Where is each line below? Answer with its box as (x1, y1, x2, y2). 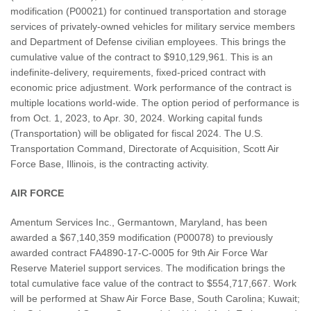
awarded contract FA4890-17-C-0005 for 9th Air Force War (10, 247, 268, 259)
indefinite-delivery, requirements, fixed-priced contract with (10, 67, 266, 78)
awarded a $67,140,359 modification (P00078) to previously (10, 232, 273, 244)
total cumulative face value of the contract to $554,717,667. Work (10, 278, 296, 289)
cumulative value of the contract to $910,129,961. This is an (10, 51, 273, 63)
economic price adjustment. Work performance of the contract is (10, 82, 292, 94)
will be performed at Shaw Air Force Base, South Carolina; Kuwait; (10, 293, 300, 305)
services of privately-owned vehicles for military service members (10, 21, 295, 33)
